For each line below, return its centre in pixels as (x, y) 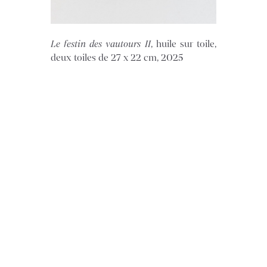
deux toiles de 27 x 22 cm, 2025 (117, 58)
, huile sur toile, (183, 44)
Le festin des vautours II (101, 44)
